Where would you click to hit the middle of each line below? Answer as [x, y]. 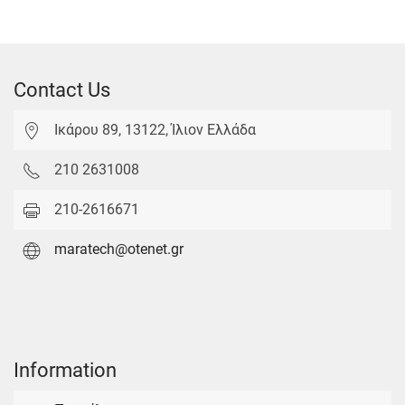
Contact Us [62, 90]
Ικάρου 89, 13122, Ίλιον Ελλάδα [155, 130]
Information [65, 370]
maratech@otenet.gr [119, 249]
